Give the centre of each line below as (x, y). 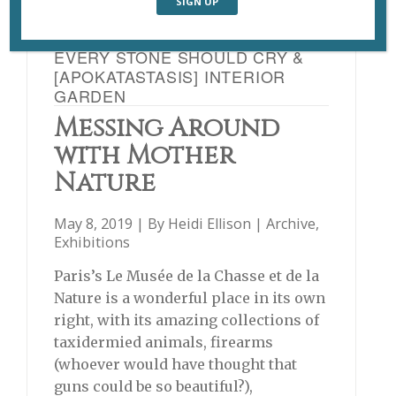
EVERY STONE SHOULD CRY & (179, 57)
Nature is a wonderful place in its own (190, 298)
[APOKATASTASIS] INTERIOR (170, 76)
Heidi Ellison (209, 224)
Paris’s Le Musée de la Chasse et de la (187, 276)
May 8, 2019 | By (111, 224)
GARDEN (90, 96)
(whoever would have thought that (175, 365)
